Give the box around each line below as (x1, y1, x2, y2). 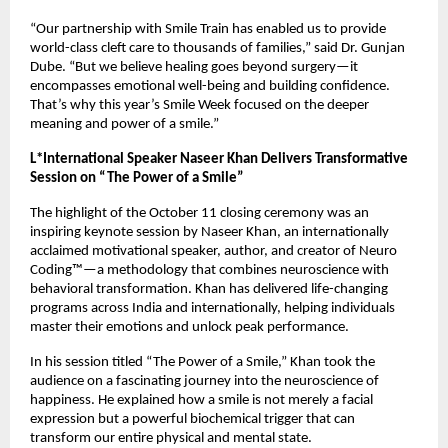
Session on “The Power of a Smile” (30, 170, 244, 186)
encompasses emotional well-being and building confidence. (30, 78, 390, 94)
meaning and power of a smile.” (30, 116, 219, 132)
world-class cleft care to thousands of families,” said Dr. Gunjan (30, 40, 405, 56)
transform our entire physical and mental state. (30, 430, 312, 446)
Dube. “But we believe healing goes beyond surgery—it (30, 59, 358, 75)
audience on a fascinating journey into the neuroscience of (30, 373, 379, 389)
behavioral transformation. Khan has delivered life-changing (30, 281, 388, 297)
